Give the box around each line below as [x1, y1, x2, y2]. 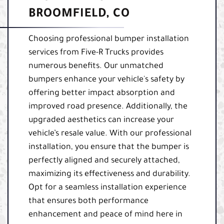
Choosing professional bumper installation [28, 34, 189, 44]
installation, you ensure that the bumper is [28, 142, 189, 152]
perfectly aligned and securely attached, [28, 156, 180, 165]
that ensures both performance [28, 196, 148, 206]
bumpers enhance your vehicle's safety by [28, 75, 184, 84]
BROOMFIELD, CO [28, 7, 130, 21]
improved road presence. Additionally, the [28, 102, 187, 111]
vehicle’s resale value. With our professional [28, 129, 191, 138]
